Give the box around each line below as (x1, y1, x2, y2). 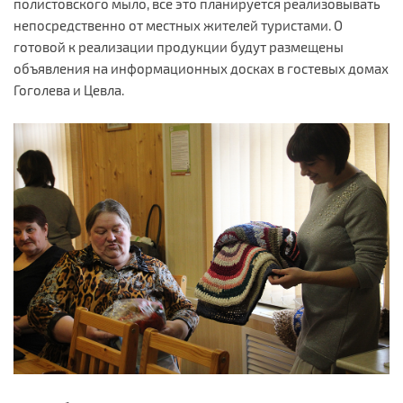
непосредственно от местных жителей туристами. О (13, 17, 343, 34)
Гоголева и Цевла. (13, 82, 124, 99)
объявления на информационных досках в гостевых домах (13, 60, 389, 77)
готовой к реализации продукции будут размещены (13, 39, 344, 56)
